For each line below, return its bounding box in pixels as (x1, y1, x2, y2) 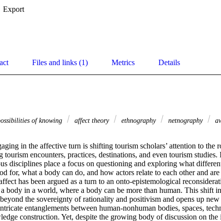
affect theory (73, 116, 111, 125)
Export (3, 5, 24, 14)
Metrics (111, 58, 135, 67)
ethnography (119, 116, 158, 125)
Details (158, 58, 180, 67)
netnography (166, 116, 205, 125)
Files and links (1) (32, 58, 88, 67)
